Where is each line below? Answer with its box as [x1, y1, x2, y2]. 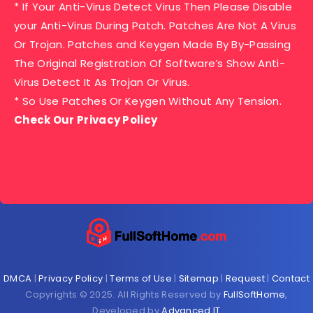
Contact [271, 272, 310, 286]
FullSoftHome [223, 288, 286, 302]
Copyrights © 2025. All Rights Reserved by [25, 288, 224, 302]
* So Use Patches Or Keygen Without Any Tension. [14, 94, 282, 109]
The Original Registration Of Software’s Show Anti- [14, 56, 285, 71]
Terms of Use [110, 272, 172, 286]
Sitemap [178, 272, 219, 286]
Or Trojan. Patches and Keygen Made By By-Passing [14, 37, 291, 52]
